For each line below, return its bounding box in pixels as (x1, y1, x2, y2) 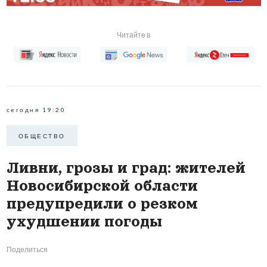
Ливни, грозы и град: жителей (6, 160, 246, 176)
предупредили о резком (6, 195, 198, 212)
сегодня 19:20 (6, 106, 66, 114)
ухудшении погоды (6, 213, 162, 230)
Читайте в (117, 30, 150, 40)
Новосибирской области (6, 178, 198, 194)
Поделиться (6, 245, 48, 254)
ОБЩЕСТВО (18, 132, 66, 139)
